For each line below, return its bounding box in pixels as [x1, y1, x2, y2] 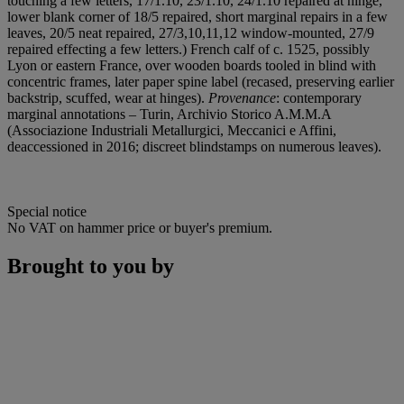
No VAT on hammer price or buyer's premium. [7, 220, 272, 236]
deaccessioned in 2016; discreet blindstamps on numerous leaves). [7, 139, 381, 155]
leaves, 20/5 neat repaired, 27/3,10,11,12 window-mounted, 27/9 [7, 25, 374, 41]
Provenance [208, 90, 276, 106]
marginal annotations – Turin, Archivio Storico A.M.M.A [7, 106, 331, 123]
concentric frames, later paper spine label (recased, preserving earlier [7, 74, 394, 90]
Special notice [7, 204, 87, 220]
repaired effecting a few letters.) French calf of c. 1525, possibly [7, 41, 370, 58]
